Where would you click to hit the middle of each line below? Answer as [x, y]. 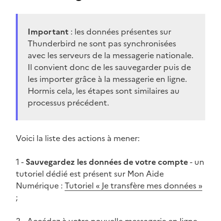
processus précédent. [68, 102]
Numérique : [40, 185]
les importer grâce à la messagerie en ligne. [107, 79]
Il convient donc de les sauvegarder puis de [109, 67]
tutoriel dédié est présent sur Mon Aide [90, 173]
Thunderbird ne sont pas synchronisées [102, 43]
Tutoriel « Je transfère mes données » [133, 185]
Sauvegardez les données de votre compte [107, 162]
